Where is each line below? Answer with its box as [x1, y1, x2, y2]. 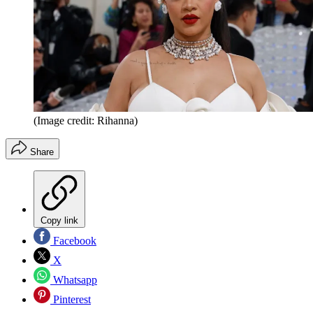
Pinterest [50, 293, 91, 305]
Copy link [41, 214, 78, 226]
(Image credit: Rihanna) [34, 114, 138, 126]
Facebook [50, 234, 96, 247]
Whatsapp [50, 273, 97, 286]
